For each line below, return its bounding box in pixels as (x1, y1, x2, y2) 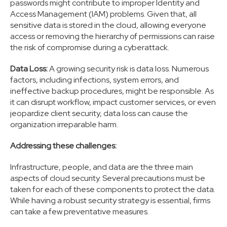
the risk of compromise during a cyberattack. (10, 42, 169, 53)
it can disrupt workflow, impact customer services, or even (10, 96, 216, 107)
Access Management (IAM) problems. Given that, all (10, 8, 197, 19)
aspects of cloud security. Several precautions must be (10, 172, 205, 183)
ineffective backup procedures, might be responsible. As (10, 85, 214, 96)
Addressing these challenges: (10, 140, 117, 151)
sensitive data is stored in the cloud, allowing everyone (10, 19, 206, 30)
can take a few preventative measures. (10, 206, 149, 217)
